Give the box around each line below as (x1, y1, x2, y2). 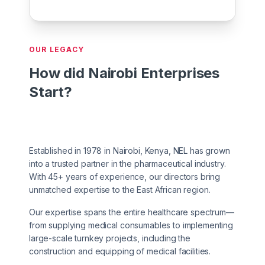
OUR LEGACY (29, 44, 84, 54)
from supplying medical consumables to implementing (29, 219, 233, 230)
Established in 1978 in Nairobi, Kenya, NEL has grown (29, 145, 230, 156)
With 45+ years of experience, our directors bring (29, 171, 221, 182)
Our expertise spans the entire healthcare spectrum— (29, 206, 234, 217)
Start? (29, 83, 73, 101)
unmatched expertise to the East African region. (29, 184, 211, 195)
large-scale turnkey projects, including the (29, 232, 190, 243)
